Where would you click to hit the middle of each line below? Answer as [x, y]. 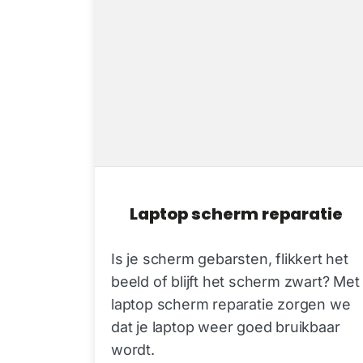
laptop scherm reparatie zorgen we [231, 305]
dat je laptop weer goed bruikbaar [226, 327]
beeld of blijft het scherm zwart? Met [235, 282]
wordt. [133, 350]
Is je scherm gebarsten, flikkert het [230, 259]
